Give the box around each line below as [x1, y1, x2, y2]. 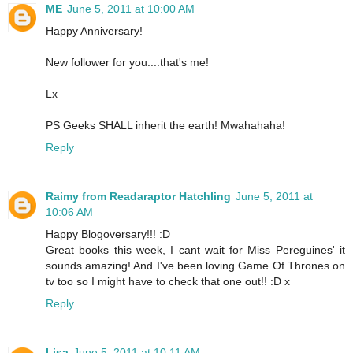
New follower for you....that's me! [46, 56, 209, 69]
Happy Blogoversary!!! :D [46, 228, 170, 241]
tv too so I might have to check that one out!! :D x [46, 275, 290, 288]
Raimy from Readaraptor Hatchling [46, 190, 231, 203]
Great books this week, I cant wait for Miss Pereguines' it [46, 243, 345, 257]
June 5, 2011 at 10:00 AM [67, 2, 195, 16]
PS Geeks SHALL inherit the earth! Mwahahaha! [46, 119, 285, 132]
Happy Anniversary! [46, 24, 143, 38]
